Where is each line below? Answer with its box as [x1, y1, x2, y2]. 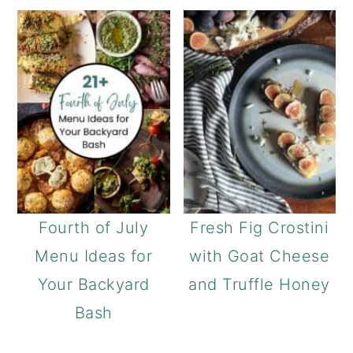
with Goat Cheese [189, 246, 330, 266]
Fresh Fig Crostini [190, 217, 329, 237]
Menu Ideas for [35, 246, 153, 266]
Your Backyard [38, 274, 150, 294]
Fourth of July [39, 217, 149, 237]
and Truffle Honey [188, 274, 330, 294]
